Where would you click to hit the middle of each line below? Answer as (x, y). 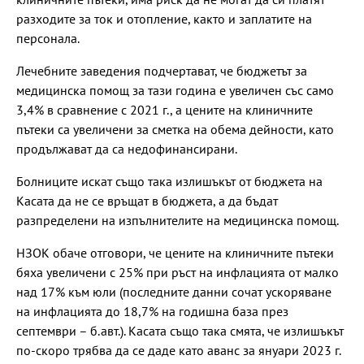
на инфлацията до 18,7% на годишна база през (152, 312)
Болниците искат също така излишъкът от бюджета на (169, 182)
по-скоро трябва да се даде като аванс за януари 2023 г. (179, 351)
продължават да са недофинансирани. (127, 149)
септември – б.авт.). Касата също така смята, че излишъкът (180, 331)
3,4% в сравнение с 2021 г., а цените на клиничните (165, 110)
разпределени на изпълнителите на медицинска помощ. (178, 221)
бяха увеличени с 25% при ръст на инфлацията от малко (178, 273)
